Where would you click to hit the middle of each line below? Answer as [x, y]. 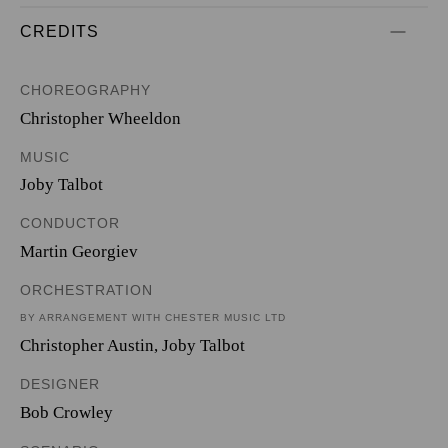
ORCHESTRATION [86, 289]
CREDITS [59, 31]
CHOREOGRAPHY [85, 90]
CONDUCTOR [70, 223]
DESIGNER [60, 384]
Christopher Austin [87, 345]
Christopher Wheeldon [100, 118]
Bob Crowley [66, 412]
